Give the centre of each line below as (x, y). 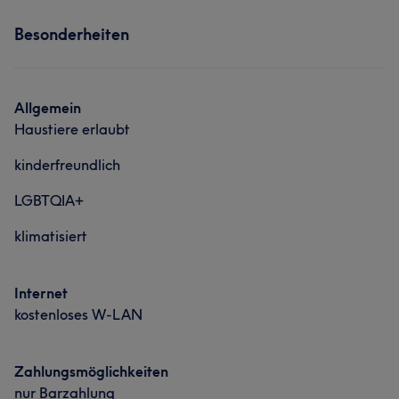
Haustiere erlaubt (72, 129)
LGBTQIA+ (49, 200)
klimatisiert (51, 236)
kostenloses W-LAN (78, 314)
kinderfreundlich (67, 165)
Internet (41, 293)
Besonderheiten (72, 34)
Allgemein (48, 108)
